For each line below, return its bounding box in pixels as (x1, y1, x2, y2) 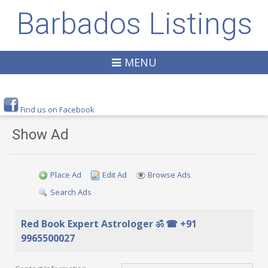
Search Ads (50, 187, 92, 197)
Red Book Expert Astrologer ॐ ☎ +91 (21, 217, 197, 230)
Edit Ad (102, 169, 127, 180)
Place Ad (50, 169, 81, 180)
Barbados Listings (16, 7, 252, 41)
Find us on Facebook (20, 104, 95, 115)
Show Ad (12, 126, 69, 143)
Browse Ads (148, 169, 191, 180)
